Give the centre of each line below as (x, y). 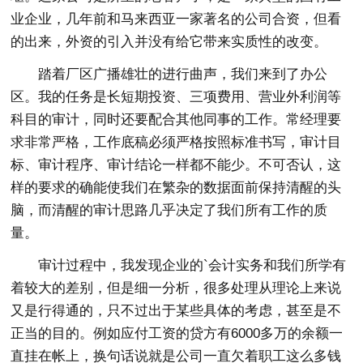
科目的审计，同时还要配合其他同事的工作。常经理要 (176, 120)
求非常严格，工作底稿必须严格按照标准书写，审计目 (176, 143)
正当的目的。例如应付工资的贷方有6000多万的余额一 (177, 334)
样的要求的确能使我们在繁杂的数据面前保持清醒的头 (176, 188)
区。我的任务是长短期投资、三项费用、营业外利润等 (176, 97)
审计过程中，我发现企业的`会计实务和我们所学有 (192, 266)
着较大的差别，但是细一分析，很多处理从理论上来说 (176, 288)
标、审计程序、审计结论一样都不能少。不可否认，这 (176, 165)
